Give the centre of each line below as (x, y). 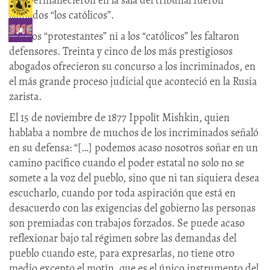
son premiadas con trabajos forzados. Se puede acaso (127, 223)
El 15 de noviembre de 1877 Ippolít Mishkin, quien (119, 117)
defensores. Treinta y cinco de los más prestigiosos (121, 51)
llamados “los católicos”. (61, 15)
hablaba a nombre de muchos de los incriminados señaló (134, 132)
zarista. (25, 96)
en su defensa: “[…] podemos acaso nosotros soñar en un (133, 147)
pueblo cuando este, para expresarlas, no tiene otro (122, 253)
